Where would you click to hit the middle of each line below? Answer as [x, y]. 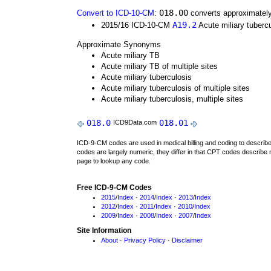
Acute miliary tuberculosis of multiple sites [175, 88]
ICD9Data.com [135, 122]
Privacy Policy [145, 240]
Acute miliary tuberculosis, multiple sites [172, 99]
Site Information [104, 230]
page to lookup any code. [114, 161]
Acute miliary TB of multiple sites [159, 66]
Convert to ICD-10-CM [116, 13]
